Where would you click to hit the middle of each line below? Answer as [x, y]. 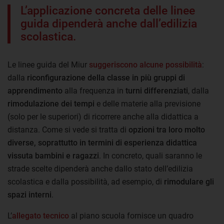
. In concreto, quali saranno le [150, 155]
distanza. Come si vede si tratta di [67, 129]
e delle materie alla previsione [147, 103]
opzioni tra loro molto [166, 129]
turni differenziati [157, 90]
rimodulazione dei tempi [51, 103]
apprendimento [35, 90]
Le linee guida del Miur [48, 64]
